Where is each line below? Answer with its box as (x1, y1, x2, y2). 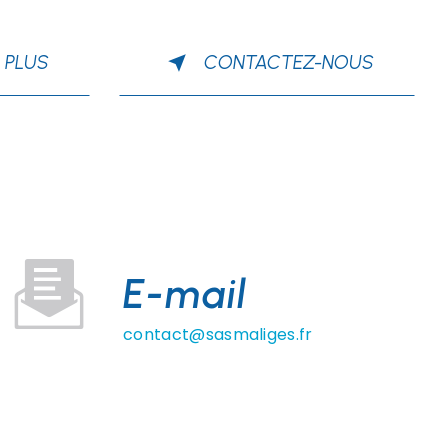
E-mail (122, 270, 247, 318)
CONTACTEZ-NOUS (204, 51, 374, 74)
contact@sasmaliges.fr (122, 323, 313, 346)
